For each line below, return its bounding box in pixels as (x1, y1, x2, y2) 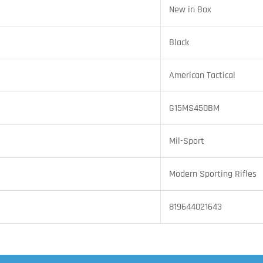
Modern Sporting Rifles (169, 168, 257, 181)
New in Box (169, 4, 211, 16)
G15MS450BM (169, 102, 220, 115)
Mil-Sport (169, 135, 204, 148)
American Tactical (169, 69, 235, 82)
